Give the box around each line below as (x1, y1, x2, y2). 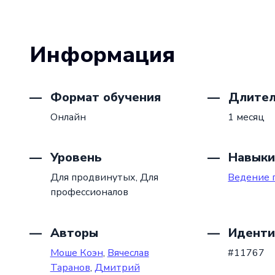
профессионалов (50, 185, 128, 199)
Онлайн (50, 110, 86, 124)
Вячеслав (107, 246, 149, 260)
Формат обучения (47, 88, 161, 106)
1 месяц (228, 110, 265, 124)
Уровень (47, 149, 102, 166)
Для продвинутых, (50, 171, 140, 185)
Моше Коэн (50, 246, 103, 260)
